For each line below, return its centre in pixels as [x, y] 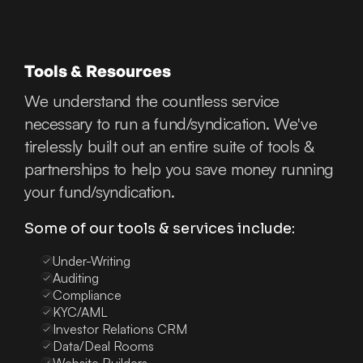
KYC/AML [80, 312]
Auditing [76, 278]
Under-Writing [92, 261]
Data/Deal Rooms [103, 346]
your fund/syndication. [100, 192]
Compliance [87, 295]
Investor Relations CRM [120, 329]
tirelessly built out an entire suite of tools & [169, 147]
